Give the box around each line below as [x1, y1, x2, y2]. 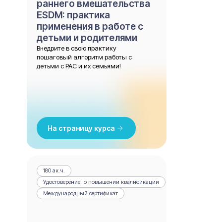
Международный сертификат [43, 190, 118, 197]
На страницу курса [48, 124, 115, 132]
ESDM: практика [37, 9, 110, 21]
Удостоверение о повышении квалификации [43, 178, 159, 185]
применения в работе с [37, 21, 143, 32]
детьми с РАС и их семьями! [37, 62, 121, 70]
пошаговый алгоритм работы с [37, 53, 132, 61]
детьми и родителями [37, 32, 137, 44]
